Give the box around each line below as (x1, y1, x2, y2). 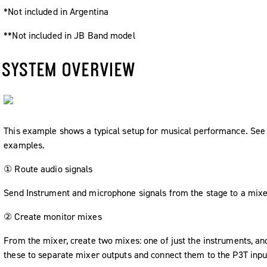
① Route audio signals (4, 163, 93, 176)
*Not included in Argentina (4, 5, 109, 18)
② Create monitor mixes (4, 210, 102, 223)
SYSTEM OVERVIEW (2, 58, 136, 80)
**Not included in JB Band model (4, 29, 135, 42)
